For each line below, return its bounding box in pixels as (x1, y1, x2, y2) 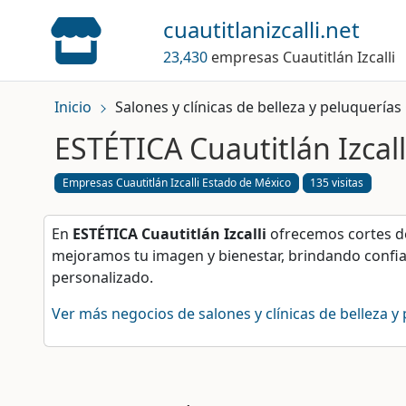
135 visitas (310, 175, 364, 190)
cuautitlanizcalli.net (162, 14, 360, 44)
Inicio (54, 97, 92, 117)
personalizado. (52, 267, 153, 288)
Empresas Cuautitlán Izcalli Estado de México (62, 175, 291, 190)
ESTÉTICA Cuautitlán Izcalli (72, 224, 266, 245)
